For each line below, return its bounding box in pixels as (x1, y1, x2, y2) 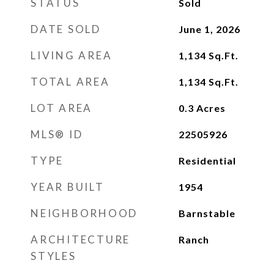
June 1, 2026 (178, 23, 240, 35)
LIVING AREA (31, 49, 113, 62)
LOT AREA (31, 102, 92, 114)
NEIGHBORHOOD (31, 207, 138, 220)
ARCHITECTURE (31, 233, 130, 246)
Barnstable (178, 207, 235, 219)
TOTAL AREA (31, 75, 110, 88)
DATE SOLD (31, 23, 101, 35)
